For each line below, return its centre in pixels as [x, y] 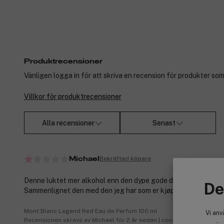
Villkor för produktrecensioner [73, 97]
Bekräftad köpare [125, 159]
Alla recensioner [68, 123]
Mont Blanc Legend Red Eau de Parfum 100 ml [91, 211]
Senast [164, 123]
